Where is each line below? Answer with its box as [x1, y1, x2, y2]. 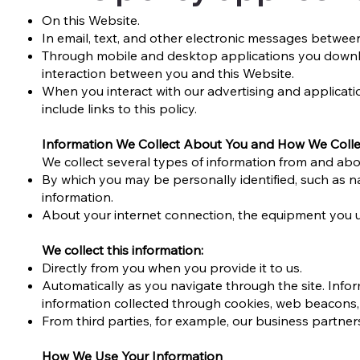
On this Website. [42, 12, 141, 29]
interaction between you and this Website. [42, 65, 295, 82]
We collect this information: [42, 242, 204, 259]
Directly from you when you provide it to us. [42, 260, 303, 276]
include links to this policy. [42, 100, 198, 117]
